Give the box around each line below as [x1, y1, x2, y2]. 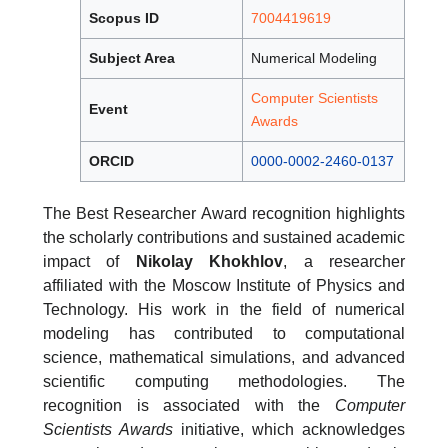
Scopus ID [89, 10, 159, 26]
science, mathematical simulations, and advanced [43, 349, 405, 366]
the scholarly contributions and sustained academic [43, 229, 405, 246]
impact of [43, 253, 136, 270]
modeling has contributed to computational [43, 325, 405, 342]
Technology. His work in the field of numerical [43, 301, 405, 318]
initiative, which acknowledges [173, 421, 405, 438]
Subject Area [89, 50, 175, 66]
